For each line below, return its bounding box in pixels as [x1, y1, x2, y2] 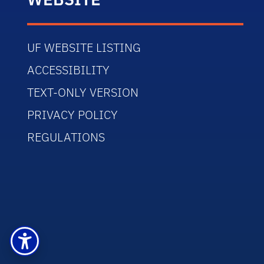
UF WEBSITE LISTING [27, 39, 141, 55]
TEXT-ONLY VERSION [27, 84, 139, 100]
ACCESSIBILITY [27, 62, 110, 78]
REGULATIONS [27, 129, 105, 145]
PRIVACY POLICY [27, 107, 118, 123]
